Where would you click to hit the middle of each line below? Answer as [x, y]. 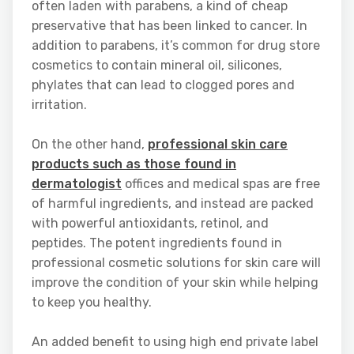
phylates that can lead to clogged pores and [163, 85]
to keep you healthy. [92, 303]
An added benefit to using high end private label [175, 342]
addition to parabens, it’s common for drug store [176, 46]
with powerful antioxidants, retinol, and [150, 224]
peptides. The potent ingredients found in [157, 243]
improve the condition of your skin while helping [175, 283]
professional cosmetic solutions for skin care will [176, 263]
